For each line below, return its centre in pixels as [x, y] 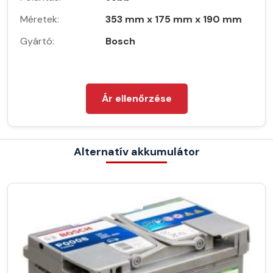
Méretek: [40, 19]
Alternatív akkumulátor [136, 151]
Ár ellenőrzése [136, 98]
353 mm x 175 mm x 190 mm [174, 19]
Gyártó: [37, 41]
